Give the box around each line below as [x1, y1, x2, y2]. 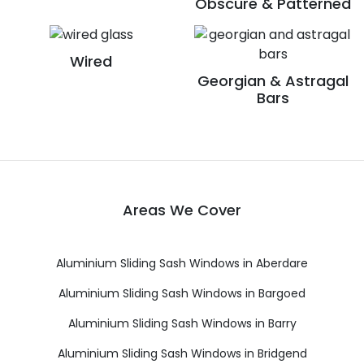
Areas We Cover [123, 199, 241, 220]
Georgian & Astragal [197, 70, 349, 91]
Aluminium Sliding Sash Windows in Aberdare [56, 254, 308, 271]
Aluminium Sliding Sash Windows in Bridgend [57, 344, 307, 362]
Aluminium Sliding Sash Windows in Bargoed [58, 284, 305, 301]
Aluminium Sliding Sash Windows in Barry [67, 314, 297, 331]
